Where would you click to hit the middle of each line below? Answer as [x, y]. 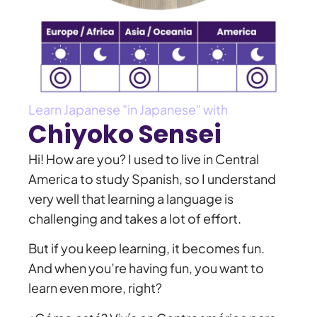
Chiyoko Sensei [125, 134]
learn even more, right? [95, 288]
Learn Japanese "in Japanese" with [128, 109]
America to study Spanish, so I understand [152, 178]
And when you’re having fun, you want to [146, 268]
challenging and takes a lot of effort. [135, 218]
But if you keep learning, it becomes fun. [146, 248]
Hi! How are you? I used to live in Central [144, 158]
